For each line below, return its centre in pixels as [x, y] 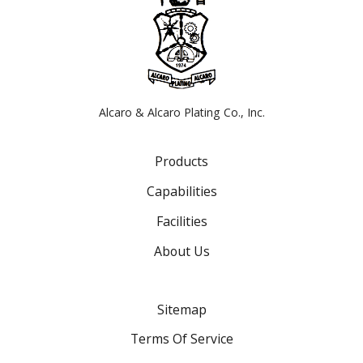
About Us [181, 251]
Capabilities [181, 192]
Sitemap [181, 309]
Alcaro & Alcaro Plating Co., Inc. [181, 113]
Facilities [181, 221]
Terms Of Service [181, 339]
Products [181, 162]
